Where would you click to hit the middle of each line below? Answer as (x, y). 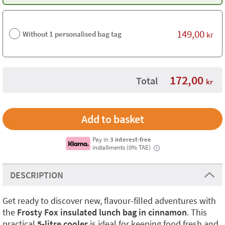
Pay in (101, 139)
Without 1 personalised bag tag (72, 34)
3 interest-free (131, 139)
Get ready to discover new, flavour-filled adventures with (109, 201)
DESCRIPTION (37, 175)
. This (197, 212)
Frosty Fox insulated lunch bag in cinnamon (102, 212)
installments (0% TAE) (123, 147)
